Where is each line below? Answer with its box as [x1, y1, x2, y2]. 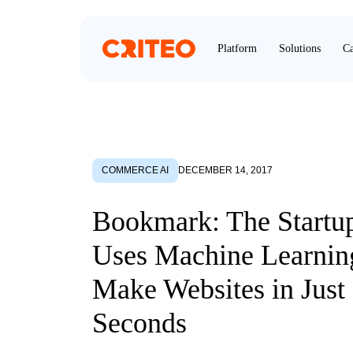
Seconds [92, 307, 187, 339]
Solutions [279, 43, 321, 54]
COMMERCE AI [102, 164, 169, 176]
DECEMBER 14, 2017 [178, 164, 273, 176]
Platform [217, 43, 257, 54]
